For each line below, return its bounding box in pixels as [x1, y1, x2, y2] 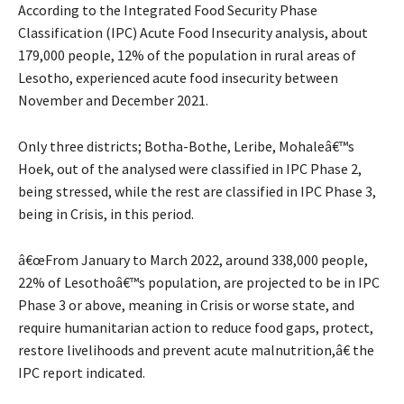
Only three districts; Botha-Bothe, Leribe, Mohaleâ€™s [18, 137, 354, 156]
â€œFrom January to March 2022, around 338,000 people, [18, 251, 368, 270]
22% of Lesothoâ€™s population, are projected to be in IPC [18, 273, 380, 292]
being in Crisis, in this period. [18, 205, 194, 224]
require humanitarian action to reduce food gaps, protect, [18, 318, 373, 337]
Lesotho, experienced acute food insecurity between [18, 69, 338, 87]
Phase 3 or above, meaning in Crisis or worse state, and [18, 296, 354, 315]
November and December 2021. [18, 91, 208, 110]
